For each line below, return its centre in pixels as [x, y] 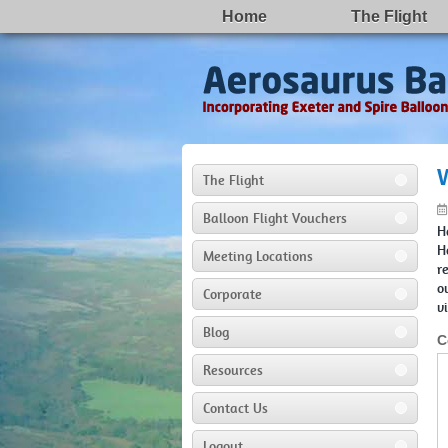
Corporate [232, 294]
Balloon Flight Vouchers [275, 218]
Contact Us [235, 408]
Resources [233, 370]
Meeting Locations [258, 256]
